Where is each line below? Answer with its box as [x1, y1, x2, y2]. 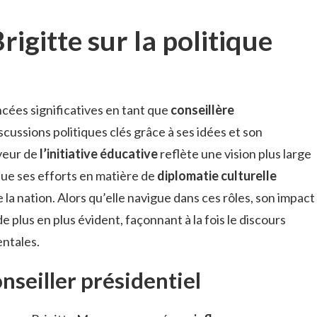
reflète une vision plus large [158, 146, 311, 162]
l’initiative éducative [40, 146, 158, 162]
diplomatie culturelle [157, 168, 277, 184]
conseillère [171, 102, 234, 118]
